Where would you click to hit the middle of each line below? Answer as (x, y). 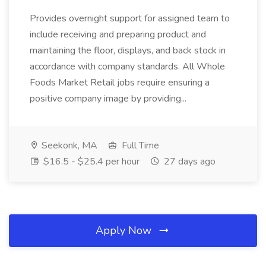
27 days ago (189, 161)
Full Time (139, 145)
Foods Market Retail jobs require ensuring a (120, 83)
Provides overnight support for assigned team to (130, 18)
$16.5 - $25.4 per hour (90, 161)
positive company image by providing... (108, 99)
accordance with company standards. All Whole (127, 66)
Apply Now (125, 230)
